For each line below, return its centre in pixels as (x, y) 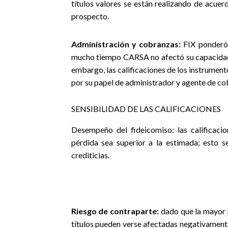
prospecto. (90, 16)
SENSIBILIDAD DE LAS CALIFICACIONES (146, 109)
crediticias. (90, 155)
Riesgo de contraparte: (115, 211)
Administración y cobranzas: (126, 44)
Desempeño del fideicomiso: (124, 130)
